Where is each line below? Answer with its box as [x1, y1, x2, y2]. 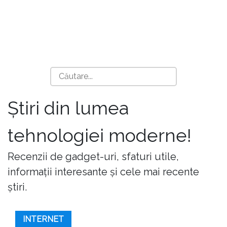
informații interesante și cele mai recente [8, 166, 199, 178]
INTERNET [23, 214, 64, 224]
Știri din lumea [8, 97, 129, 119]
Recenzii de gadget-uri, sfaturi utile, [8, 150, 179, 163]
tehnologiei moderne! [8, 125, 192, 146]
